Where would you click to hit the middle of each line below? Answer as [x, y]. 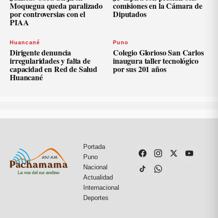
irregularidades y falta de [50, 60]
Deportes [96, 198]
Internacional [101, 187]
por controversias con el [48, 14]
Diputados [130, 14]
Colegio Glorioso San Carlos [158, 52]
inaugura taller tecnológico [156, 60]
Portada [94, 146]
